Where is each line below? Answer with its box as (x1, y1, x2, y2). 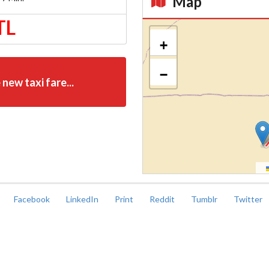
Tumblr (191, 194, 219, 205)
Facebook (14, 194, 52, 205)
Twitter (234, 194, 264, 205)
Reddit (150, 194, 177, 205)
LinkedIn (66, 194, 100, 205)
